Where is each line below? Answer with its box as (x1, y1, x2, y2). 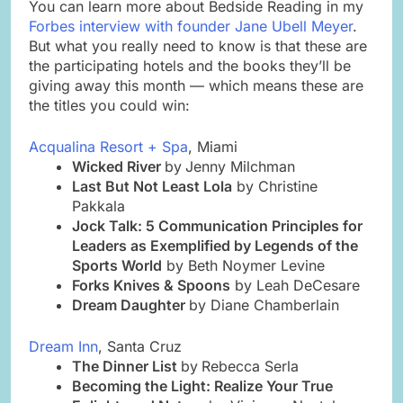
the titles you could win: (29, 95, 190, 114)
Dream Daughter (72, 295, 189, 314)
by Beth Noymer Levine (162, 255, 325, 274)
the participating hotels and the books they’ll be (29, 56, 351, 75)
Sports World (72, 255, 162, 274)
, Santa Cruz (98, 336, 182, 355)
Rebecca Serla (201, 356, 299, 375)
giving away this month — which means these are (29, 76, 363, 94)
